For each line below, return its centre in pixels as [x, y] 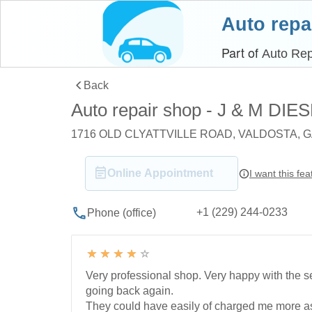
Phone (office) [122, 212]
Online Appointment [160, 173]
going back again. [130, 291]
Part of [242, 52]
